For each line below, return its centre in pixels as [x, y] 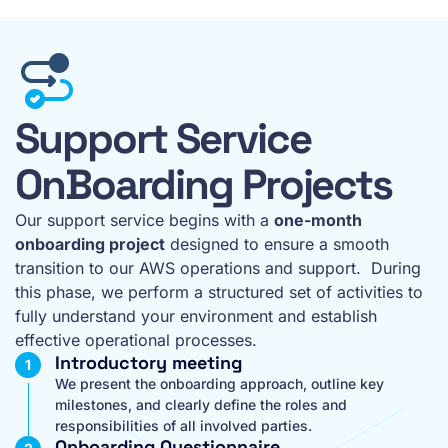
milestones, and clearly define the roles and [201, 404]
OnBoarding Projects [204, 184]
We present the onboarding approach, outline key [219, 383]
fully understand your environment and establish [196, 315]
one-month [318, 219]
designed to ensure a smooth [277, 243]
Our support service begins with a [144, 219]
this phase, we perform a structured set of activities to [219, 291]
